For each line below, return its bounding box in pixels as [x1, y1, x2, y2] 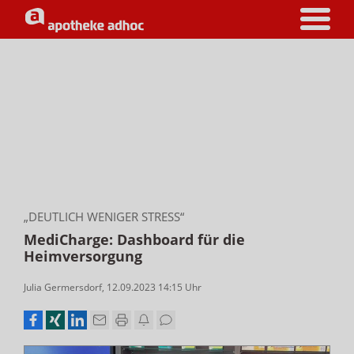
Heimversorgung [24, 247, 142, 265]
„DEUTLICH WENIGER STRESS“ [24, 209, 184, 224]
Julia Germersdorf [24, 281, 102, 294]
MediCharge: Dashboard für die [24, 230, 245, 249]
